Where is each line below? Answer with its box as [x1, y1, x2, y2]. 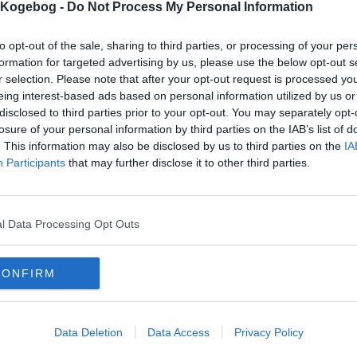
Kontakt [140, 310, 178, 323]
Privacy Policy [233, 325, 304, 339]
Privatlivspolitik [45, 310, 121, 323]
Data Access [147, 325, 210, 339]
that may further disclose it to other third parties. [65, 155, 310, 169]
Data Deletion [53, 325, 123, 339]
